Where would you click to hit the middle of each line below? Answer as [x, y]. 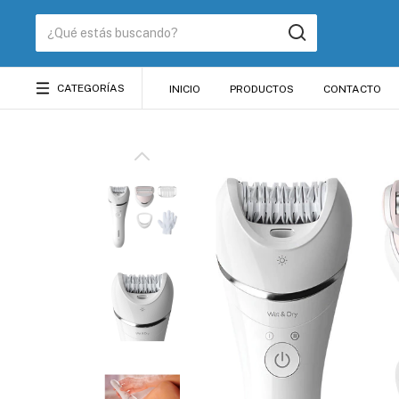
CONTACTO [352, 89]
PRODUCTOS [262, 89]
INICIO [185, 89]
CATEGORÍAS [91, 88]
